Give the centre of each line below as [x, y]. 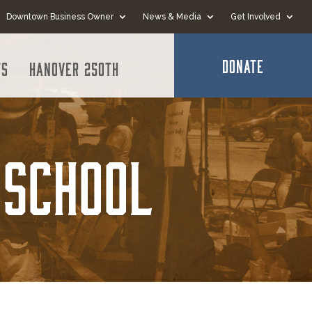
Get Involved [256, 17]
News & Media [172, 17]
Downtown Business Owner [60, 17]
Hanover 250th [74, 68]
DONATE [243, 65]
